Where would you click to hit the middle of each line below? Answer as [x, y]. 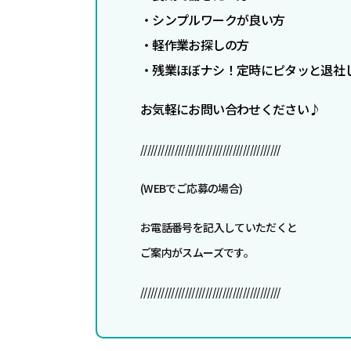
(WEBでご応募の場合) [192, 188]
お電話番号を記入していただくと [219, 228]
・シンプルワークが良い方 [213, 20]
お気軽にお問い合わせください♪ [231, 109]
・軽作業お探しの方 [195, 45]
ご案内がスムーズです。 [197, 253]
